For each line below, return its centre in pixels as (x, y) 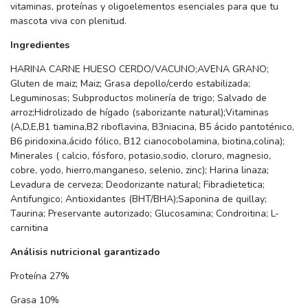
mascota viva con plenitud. (68, 21)
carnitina (29, 228)
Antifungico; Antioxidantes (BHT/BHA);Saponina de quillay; (139, 199)
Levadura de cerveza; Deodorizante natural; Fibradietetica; (137, 185)
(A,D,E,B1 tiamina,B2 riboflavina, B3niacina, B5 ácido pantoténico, (152, 127)
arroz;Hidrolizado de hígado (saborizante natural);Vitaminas (140, 113)
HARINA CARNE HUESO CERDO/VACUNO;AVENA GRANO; (140, 69)
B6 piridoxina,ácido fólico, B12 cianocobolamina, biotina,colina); (147, 142)
